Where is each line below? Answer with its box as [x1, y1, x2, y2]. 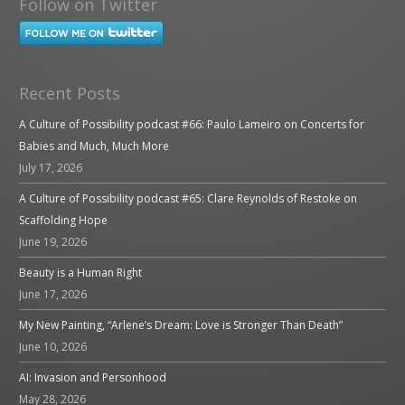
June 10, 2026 [19, 338, 88, 354]
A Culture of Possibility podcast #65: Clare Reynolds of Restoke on [19, 190, 358, 206]
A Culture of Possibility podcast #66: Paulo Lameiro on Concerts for [19, 116, 365, 132]
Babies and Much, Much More [19, 137, 170, 154]
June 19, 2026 [19, 233, 88, 250]
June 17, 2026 [19, 286, 88, 302]
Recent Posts [19, 81, 121, 104]
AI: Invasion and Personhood [19, 369, 167, 385]
